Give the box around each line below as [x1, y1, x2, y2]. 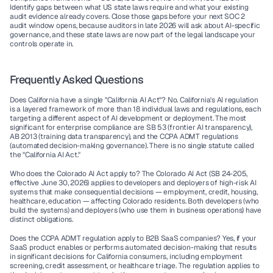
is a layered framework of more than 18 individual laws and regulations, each [10, 104, 261, 114]
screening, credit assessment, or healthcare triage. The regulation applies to [10, 261, 260, 271]
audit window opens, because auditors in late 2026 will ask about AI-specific [10, 21, 260, 30]
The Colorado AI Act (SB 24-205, [140, 169, 248, 179]
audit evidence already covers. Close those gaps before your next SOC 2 [10, 12, 246, 21]
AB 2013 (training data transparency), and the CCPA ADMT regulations [10, 132, 238, 141]
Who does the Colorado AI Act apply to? [10, 169, 140, 179]
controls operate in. [10, 39, 74, 49]
